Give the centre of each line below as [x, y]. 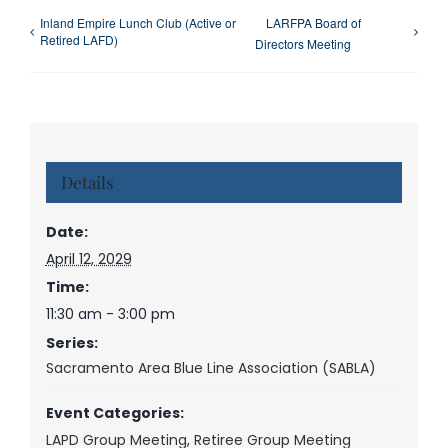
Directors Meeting [303, 43]
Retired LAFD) [79, 39]
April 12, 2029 [88, 259]
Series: [71, 343]
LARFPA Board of [314, 22]
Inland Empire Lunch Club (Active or [138, 22]
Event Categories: [114, 413]
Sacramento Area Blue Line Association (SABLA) [210, 368]
